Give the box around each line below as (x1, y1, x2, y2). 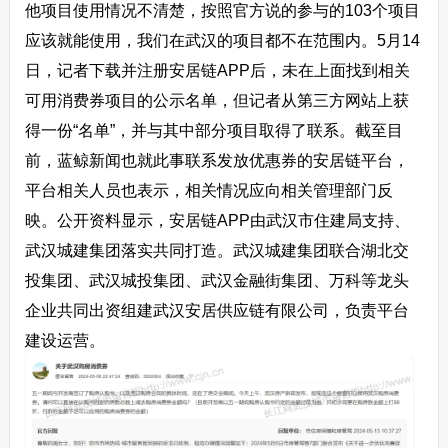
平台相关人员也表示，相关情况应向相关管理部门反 (24, 181, 393, 199)
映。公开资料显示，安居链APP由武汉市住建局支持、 (24, 211, 410, 229)
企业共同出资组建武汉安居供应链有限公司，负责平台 (24, 301, 409, 319)
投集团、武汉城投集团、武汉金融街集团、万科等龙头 (24, 271, 409, 289)
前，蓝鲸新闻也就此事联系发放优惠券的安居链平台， (24, 151, 409, 169)
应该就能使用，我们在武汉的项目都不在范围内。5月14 (24, 31, 420, 49)
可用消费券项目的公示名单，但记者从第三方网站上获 (24, 91, 409, 109)
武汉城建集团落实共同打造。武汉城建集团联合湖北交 (24, 241, 409, 259)
